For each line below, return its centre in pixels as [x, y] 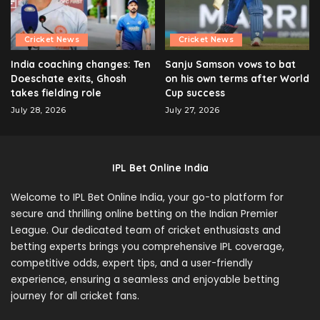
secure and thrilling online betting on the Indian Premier [144, 214]
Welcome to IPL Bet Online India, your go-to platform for [147, 198]
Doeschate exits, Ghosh [69, 79]
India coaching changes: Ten [81, 64]
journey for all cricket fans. [75, 296]
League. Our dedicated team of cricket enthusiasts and [146, 231]
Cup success [195, 93]
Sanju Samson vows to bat [230, 64]
